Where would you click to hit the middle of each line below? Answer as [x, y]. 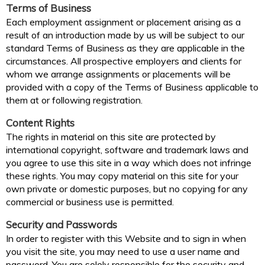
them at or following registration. [74, 100]
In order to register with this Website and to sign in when [126, 239]
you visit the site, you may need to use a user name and [123, 252]
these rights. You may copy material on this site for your [122, 176]
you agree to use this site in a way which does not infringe [129, 163]
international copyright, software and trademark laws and [127, 150]
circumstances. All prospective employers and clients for [124, 61]
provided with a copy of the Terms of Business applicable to [132, 87]
